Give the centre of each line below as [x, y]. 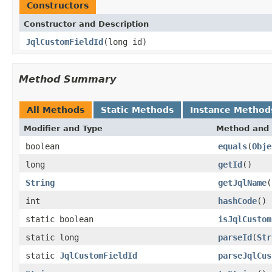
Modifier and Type [63, 128]
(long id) [125, 42]
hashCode [237, 201]
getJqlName [242, 182]
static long [52, 237]
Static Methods [137, 110]
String [40, 182]
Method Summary [67, 79]
